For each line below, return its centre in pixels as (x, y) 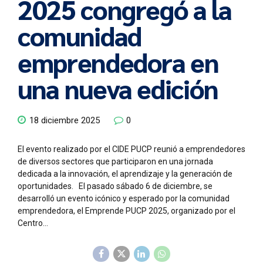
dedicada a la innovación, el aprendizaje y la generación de (125, 173)
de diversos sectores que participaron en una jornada (115, 161)
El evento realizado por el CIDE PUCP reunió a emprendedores (131, 149)
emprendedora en (118, 62)
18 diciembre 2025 (65, 120)
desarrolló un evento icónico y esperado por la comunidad (124, 198)
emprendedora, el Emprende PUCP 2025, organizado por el (127, 210)
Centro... (33, 223)
